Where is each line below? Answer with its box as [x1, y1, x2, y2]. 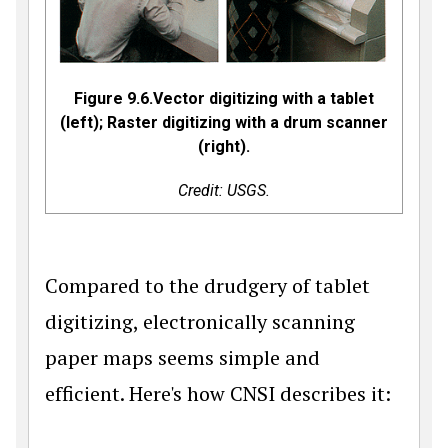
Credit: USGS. [178, 181, 270, 201]
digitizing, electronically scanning [45, 308, 355, 336]
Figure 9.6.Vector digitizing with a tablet [74, 89, 374, 109]
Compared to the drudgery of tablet [45, 272, 370, 300]
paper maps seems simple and [45, 344, 320, 372]
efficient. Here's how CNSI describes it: [45, 380, 391, 408]
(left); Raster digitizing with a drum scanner [60, 113, 388, 133]
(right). [198, 137, 250, 157]
